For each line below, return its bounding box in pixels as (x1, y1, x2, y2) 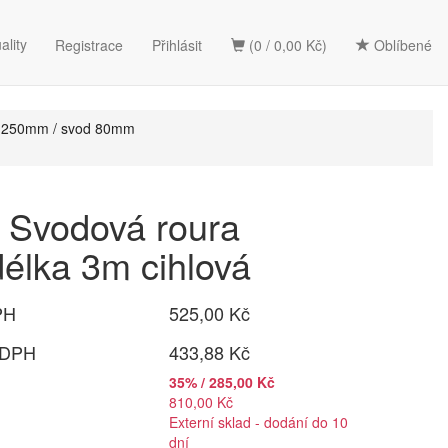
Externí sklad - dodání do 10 (169, 412, 348, 432)
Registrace (55, 35, 123, 55)
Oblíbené (370, 35, 432, 55)
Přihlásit (152, 35, 202, 55)
